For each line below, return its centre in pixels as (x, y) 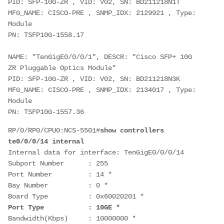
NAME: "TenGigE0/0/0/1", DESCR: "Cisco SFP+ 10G (100, 57)
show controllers (132, 130)
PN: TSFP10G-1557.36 (46, 112)
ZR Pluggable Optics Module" (62, 68)
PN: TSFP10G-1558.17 (46, 35)
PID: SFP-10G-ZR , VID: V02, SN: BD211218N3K (94, 79)
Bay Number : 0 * (58, 185)
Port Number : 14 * (60, 174)
